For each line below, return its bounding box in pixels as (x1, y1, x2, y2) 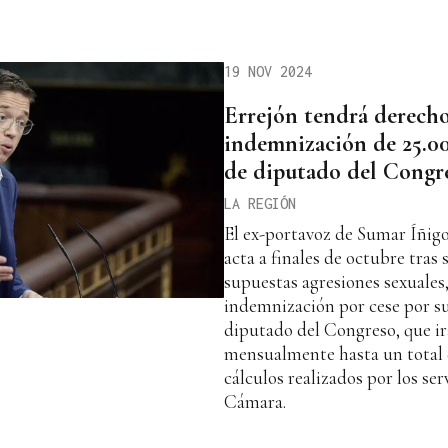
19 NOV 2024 (224, 63, 312, 81)
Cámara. (224, 389, 286, 413)
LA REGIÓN (224, 194, 296, 212)
